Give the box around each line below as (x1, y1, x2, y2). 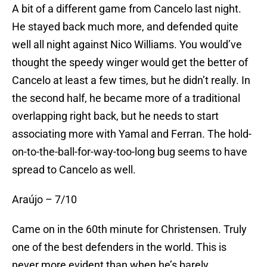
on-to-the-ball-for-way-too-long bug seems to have (12, 145, 247, 159)
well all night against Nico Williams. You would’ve (12, 38, 242, 51)
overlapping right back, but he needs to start (12, 110, 219, 123)
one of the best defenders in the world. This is (12, 241, 226, 254)
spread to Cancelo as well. (12, 163, 136, 176)
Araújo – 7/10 (12, 193, 77, 206)
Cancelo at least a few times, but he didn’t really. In (12, 74, 250, 87)
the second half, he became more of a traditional (12, 92, 240, 105)
